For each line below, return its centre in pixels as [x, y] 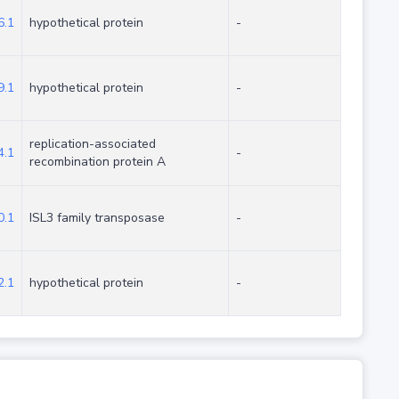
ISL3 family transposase [97, 218]
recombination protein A [97, 162]
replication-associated [92, 144]
